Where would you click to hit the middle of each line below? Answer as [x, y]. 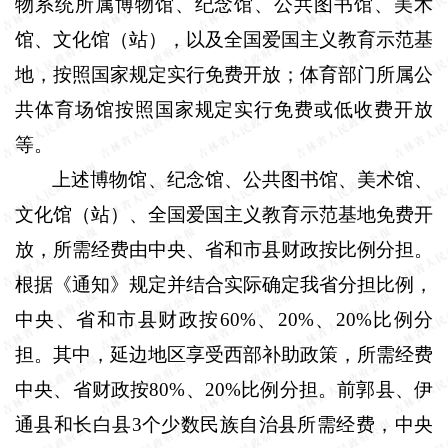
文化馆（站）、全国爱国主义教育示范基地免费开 [224, 214]
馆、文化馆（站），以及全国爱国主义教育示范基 [224, 39]
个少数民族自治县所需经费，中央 [287, 424]
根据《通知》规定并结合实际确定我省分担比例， [224, 284]
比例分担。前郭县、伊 [337, 389]
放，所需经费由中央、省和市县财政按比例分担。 [224, 249]
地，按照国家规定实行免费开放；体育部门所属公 [224, 74]
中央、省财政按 [82, 389]
